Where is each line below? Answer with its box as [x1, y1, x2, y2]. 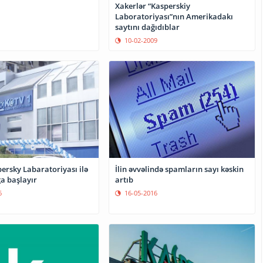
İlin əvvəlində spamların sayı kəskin [115, 163, 244, 174]
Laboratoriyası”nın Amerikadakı [115, 11, 234, 22]
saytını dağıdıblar [115, 22, 180, 32]
